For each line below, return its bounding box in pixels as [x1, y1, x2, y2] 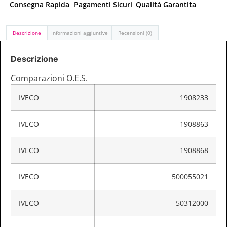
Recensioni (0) [118, 29, 152, 36]
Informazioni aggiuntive [51, 29, 108, 36]
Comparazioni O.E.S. [11, 72, 88, 84]
